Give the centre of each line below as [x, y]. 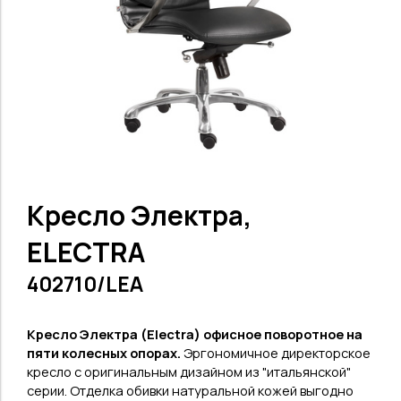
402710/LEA [85, 284]
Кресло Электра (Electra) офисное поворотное [187, 334]
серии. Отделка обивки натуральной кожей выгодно [190, 390]
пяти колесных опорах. [105, 353]
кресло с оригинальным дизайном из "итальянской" [189, 371]
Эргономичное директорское [277, 353]
